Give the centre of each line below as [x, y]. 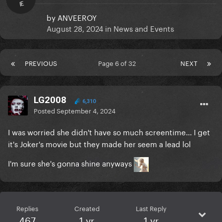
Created [87, 208]
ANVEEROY [77, 17]
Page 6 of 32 [119, 63]
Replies [27, 208]
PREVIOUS [41, 63]
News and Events [144, 28]
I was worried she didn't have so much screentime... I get [109, 132]
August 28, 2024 [75, 28]
